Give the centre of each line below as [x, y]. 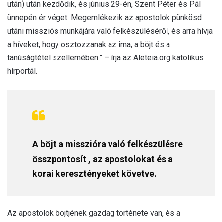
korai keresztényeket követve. [94, 173]
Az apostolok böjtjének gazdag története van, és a [94, 213]
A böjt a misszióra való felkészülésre [108, 144]
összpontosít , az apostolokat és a [103, 159]
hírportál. [22, 71]
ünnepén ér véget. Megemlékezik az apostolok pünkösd [105, 17]
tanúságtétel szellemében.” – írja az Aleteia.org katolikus [106, 57]
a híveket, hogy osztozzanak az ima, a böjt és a [89, 44]
